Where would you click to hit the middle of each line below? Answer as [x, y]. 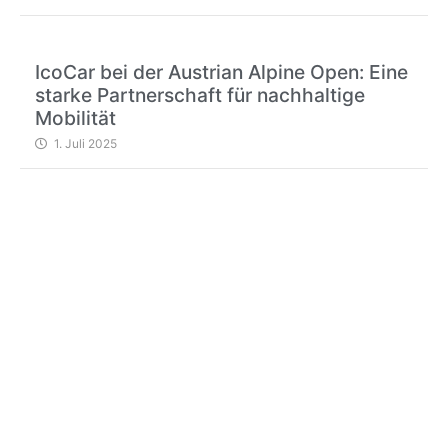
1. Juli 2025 [85, 143]
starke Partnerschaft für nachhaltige [200, 94]
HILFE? [88, 393]
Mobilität [75, 117]
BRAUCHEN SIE [183, 343]
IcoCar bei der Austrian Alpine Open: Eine [221, 71]
